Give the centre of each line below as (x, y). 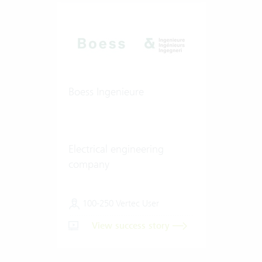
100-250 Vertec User (119, 203)
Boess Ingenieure (106, 91)
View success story (132, 225)
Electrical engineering (116, 149)
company (89, 164)
